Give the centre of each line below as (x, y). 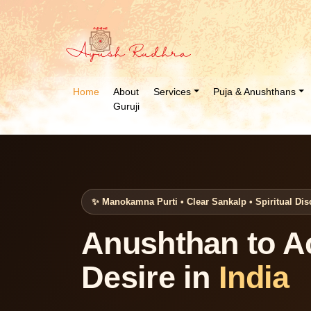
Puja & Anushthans (254, 92)
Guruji (126, 106)
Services (172, 92)
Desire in (150, 277)
